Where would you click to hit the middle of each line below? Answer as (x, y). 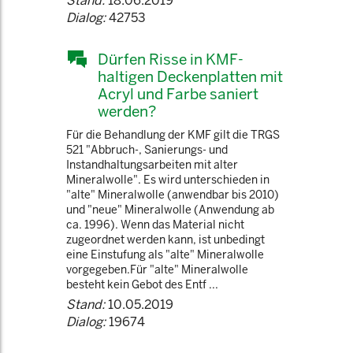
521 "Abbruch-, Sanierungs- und (147, 150)
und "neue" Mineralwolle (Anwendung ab (170, 210)
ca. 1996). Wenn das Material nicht (155, 225)
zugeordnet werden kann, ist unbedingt (165, 240)
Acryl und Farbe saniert (178, 94)
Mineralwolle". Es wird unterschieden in (168, 180)
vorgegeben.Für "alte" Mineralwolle (157, 269)
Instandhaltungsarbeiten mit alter (152, 165)
